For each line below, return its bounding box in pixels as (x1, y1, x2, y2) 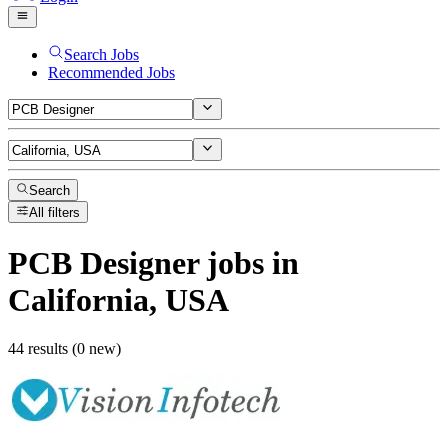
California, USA (8, 281, 229, 318)
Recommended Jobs (48, 63, 175, 81)
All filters (29, 205, 81, 221)
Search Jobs (64, 45, 139, 63)
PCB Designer (8, 244, 199, 281)
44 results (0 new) (8, 340, 121, 358)
